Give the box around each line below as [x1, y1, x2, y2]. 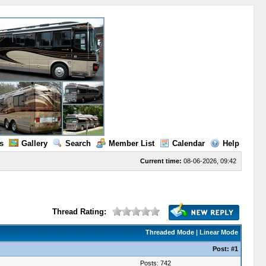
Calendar [172, 139, 205, 148]
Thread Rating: [52, 207, 106, 216]
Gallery [21, 139, 47, 148]
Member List [108, 139, 154, 148]
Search [65, 139, 91, 148]
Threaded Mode [145, 229, 194, 236]
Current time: [140, 157, 182, 164]
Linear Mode [199, 229, 238, 236]
